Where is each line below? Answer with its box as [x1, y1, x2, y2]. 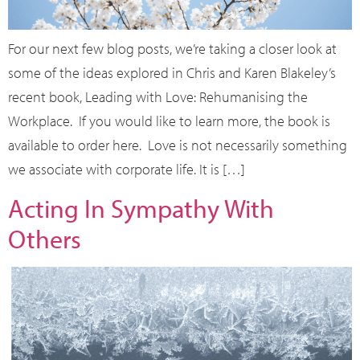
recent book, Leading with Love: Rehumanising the [8, 87, 308, 106]
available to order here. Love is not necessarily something [8, 135, 347, 154]
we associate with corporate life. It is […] [8, 159, 245, 178]
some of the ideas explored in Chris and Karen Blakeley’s [8, 63, 336, 82]
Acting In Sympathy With [8, 192, 274, 225]
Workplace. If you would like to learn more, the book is [8, 111, 330, 130]
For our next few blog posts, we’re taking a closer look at [8, 39, 337, 58]
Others [8, 223, 81, 256]
